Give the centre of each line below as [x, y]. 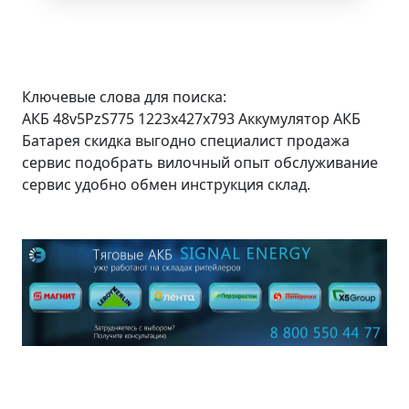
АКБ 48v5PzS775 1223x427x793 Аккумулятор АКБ [191, 118]
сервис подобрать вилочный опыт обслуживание [200, 162]
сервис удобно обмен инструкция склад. [166, 184]
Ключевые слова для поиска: [124, 96]
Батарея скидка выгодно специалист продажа [186, 140]
